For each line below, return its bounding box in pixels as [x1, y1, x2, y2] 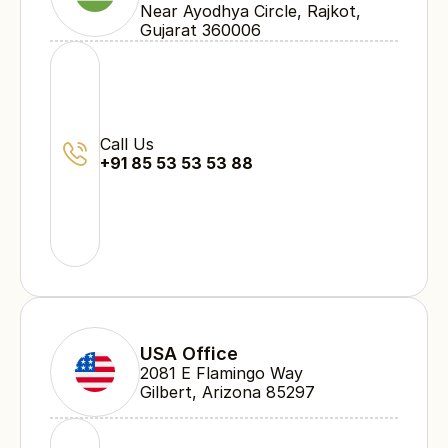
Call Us [100, 134, 154, 154]
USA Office [140, 342, 238, 364]
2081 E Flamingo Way [140, 362, 308, 383]
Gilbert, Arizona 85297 [140, 381, 315, 402]
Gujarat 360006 [140, 20, 261, 40]
